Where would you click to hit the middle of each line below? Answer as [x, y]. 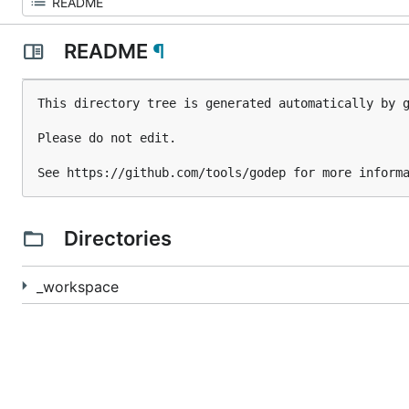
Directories [117, 238]
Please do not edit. [107, 138]
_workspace [78, 287]
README [105, 51]
